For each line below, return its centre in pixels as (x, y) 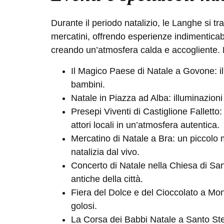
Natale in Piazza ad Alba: (121, 98)
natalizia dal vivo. (105, 152)
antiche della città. (107, 179)
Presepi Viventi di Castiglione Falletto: (146, 111)
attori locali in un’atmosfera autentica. (145, 125)
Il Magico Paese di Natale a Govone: (145, 71)
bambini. (88, 84)
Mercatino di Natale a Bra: (123, 138)
